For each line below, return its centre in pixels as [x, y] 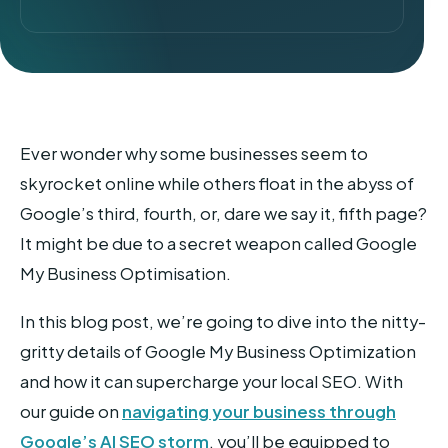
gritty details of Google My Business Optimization [218, 351]
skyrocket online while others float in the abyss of [217, 183]
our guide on [71, 411]
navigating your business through [259, 411]
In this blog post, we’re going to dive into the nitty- [223, 321]
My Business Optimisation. [125, 273]
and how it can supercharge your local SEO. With [211, 381]
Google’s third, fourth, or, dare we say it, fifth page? [223, 213]
